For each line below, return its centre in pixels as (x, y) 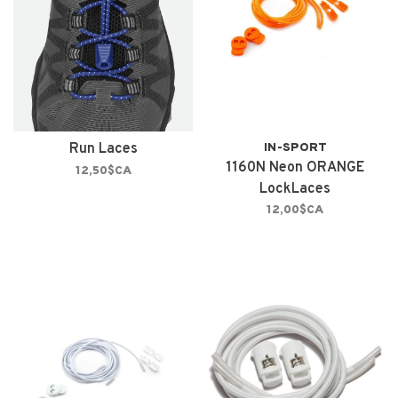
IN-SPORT (295, 148)
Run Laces (103, 150)
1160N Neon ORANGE (295, 168)
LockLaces (295, 190)
